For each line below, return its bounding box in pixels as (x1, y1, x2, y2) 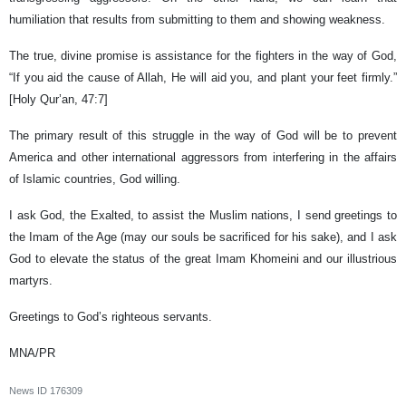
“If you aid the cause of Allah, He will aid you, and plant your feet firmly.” (9, 70, 397, 84)
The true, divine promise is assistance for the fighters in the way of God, (9, 48, 397, 63)
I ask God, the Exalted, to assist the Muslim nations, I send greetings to (9, 208, 397, 222)
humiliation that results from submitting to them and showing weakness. (9, 12, 385, 26)
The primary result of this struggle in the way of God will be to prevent (9, 128, 397, 142)
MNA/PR (9, 345, 55, 360)
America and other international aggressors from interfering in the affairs (9, 150, 397, 164)
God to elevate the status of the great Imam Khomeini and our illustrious (9, 251, 397, 266)
